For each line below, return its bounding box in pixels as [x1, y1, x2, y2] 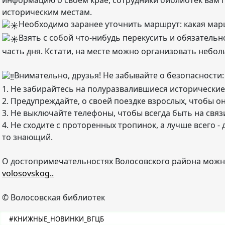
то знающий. [2, 132, 53, 143]
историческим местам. [2, 7, 92, 18]
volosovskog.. [2, 168, 54, 179]
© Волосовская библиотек [2, 192, 105, 203]
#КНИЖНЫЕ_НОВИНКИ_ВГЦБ [9, 214, 104, 223]
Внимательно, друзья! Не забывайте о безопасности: [14, 70, 224, 81]
